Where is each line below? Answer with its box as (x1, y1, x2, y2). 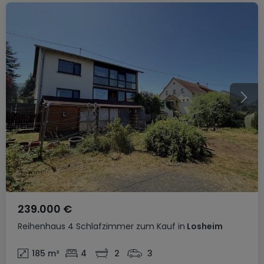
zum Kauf (136, 220, 176, 232)
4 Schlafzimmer (68, 220, 134, 232)
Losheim (185, 220, 223, 232)
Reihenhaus (18, 220, 65, 232)
